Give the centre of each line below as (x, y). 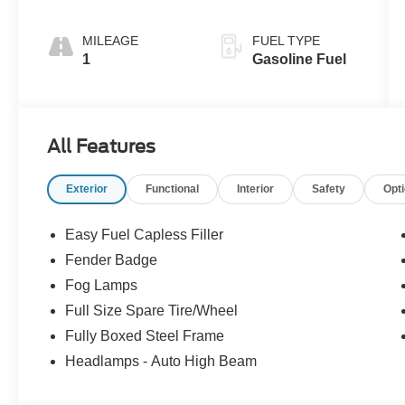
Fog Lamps (102, 286)
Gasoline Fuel (299, 60)
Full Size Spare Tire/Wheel (152, 311)
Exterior (87, 189)
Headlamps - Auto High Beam (161, 362)
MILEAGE (111, 41)
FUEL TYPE (286, 41)
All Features (101, 147)
